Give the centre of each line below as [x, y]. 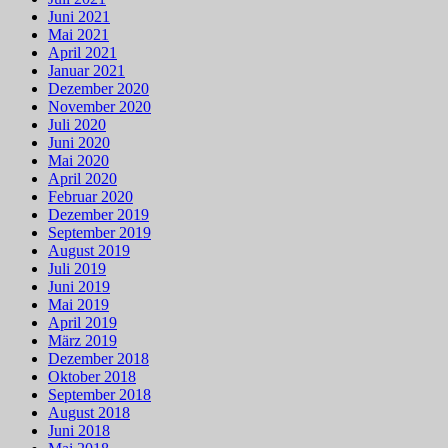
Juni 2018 [79, 431]
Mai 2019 [78, 305]
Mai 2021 [78, 35]
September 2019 [99, 233]
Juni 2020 [79, 143]
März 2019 [82, 341]
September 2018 [99, 395]
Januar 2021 [86, 71]
